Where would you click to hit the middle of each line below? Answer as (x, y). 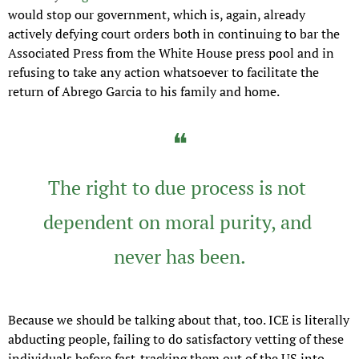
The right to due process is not (177, 188)
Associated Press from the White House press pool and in (171, 53)
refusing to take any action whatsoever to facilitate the (163, 73)
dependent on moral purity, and (177, 222)
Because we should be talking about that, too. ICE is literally (179, 320)
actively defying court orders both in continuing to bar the (174, 34)
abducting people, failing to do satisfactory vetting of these (176, 339)
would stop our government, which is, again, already (157, 15)
